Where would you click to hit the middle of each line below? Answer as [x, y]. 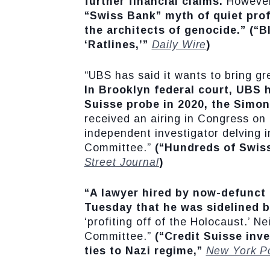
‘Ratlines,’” [118, 45]
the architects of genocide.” [165, 30]
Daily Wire [179, 45]
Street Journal [121, 162]
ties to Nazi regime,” [145, 251]
